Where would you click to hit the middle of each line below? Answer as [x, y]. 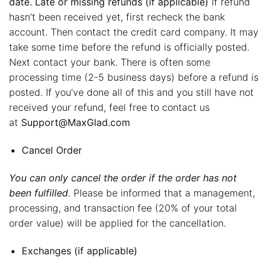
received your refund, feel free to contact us [109, 108]
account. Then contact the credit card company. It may [134, 32]
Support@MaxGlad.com [76, 123]
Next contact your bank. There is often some [110, 62]
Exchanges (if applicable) [79, 250]
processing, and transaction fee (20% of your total [123, 208]
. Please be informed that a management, [162, 193]
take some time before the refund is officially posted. [129, 47]
